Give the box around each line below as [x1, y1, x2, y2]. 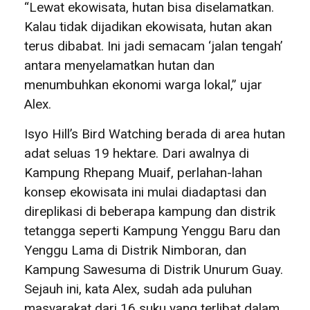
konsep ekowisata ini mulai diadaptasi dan [24, 183, 266, 200]
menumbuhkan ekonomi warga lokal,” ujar [24, 76, 262, 93]
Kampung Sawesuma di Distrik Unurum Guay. [24, 261, 283, 277]
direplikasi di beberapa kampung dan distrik [24, 203, 275, 219]
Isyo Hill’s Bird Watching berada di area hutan [24, 125, 285, 142]
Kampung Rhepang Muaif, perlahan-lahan [24, 164, 262, 181]
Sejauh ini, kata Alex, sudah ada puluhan [24, 280, 252, 297]
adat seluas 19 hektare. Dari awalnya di [24, 145, 249, 161]
